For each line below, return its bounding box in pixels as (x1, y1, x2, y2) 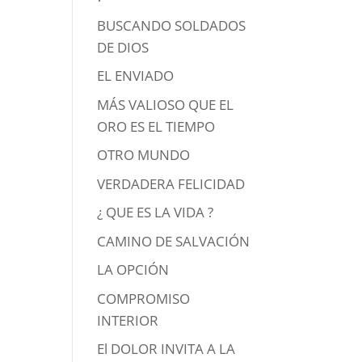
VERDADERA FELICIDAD (97, 174, 246, 193)
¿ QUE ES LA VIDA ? (97, 203, 214, 222)
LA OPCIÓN (97, 260, 170, 280)
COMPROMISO (97, 288, 191, 308)
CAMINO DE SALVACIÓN (97, 231, 250, 250)
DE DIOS (97, 37, 149, 57)
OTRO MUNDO (97, 145, 191, 165)
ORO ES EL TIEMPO (97, 116, 216, 136)
